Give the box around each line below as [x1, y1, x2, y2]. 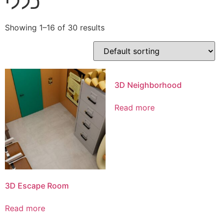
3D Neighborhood [114, 80, 182, 90]
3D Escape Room [5, 180, 69, 191]
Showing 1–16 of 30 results [5, 22, 105, 32]
